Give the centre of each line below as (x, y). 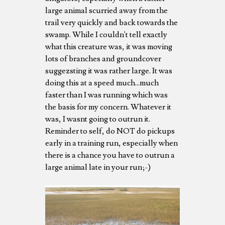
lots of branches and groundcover (103, 59)
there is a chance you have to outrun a (110, 155)
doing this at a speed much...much (102, 83)
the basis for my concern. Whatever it (108, 107)
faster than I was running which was (106, 95)
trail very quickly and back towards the (111, 22)
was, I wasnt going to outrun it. (98, 119)
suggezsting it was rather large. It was (109, 71)
